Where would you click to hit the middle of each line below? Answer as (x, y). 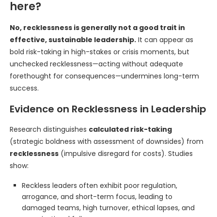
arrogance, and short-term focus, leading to (97, 197)
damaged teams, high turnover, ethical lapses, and (108, 208)
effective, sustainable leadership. (73, 40)
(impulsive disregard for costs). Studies (126, 154)
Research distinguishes (49, 129)
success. (24, 88)
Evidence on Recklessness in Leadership (108, 109)
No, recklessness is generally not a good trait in (97, 28)
